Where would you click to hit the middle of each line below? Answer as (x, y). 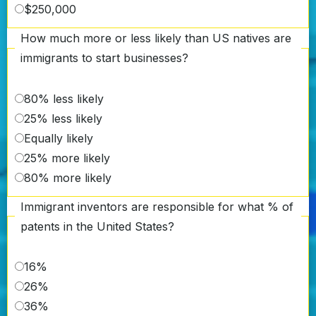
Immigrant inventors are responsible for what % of (157, 206)
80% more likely (68, 177)
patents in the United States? (97, 226)
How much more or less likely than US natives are (156, 38)
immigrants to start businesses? (104, 58)
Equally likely (59, 138)
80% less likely (64, 98)
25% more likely (67, 158)
